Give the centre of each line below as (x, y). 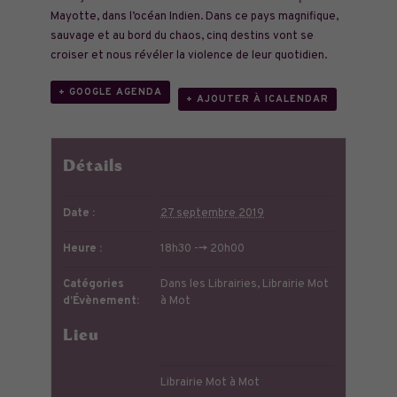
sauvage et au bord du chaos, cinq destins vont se (182, 36)
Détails (93, 168)
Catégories (94, 285)
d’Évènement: (101, 302)
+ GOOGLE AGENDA (110, 93)
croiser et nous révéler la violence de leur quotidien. (188, 55)
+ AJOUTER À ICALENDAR (257, 99)
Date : (79, 214)
